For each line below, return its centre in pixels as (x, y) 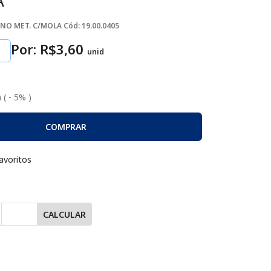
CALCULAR (64, 214)
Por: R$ (34, 49)
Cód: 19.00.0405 (91, 26)
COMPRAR (66, 127)
